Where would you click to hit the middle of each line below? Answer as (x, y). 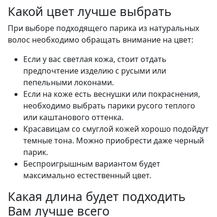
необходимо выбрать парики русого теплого (109, 106)
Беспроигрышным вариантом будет (92, 164)
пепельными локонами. (69, 83)
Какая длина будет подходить (97, 196)
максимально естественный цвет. (87, 176)
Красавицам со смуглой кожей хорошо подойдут (116, 129)
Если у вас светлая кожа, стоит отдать (95, 59)
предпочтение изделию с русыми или (95, 71)
